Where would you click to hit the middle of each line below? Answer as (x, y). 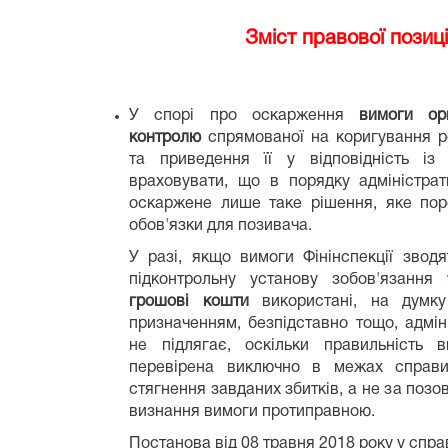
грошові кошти (189, 301)
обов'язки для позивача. (222, 225)
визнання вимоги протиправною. (252, 411)
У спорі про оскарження (244, 115)
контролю (165, 137)
